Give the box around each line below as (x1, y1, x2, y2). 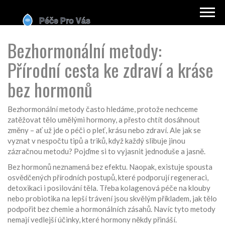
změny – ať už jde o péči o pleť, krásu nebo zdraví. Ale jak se (8, 126, 201, 135)
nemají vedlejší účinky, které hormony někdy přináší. (8, 215, 177, 224)
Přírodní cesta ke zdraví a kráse (8, 56, 213, 83)
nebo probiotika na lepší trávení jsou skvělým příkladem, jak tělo (8, 194, 217, 203)
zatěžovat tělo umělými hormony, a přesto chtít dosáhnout (8, 115, 200, 124)
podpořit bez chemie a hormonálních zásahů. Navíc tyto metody (8, 204, 215, 213)
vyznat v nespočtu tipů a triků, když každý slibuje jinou (8, 136, 185, 145)
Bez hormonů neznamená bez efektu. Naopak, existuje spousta (8, 162, 212, 171)
